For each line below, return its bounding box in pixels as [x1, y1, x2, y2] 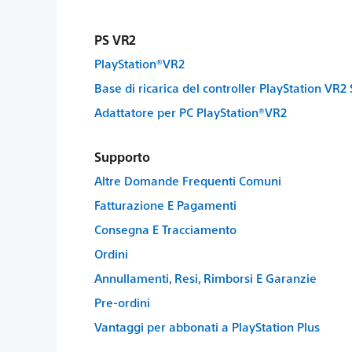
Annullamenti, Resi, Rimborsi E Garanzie [94, 270, 317, 285]
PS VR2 [94, 31, 136, 48]
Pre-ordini [94, 295, 150, 310]
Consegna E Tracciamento [94, 222, 236, 236]
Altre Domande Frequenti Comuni [94, 173, 281, 188]
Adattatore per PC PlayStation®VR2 [94, 104, 287, 119]
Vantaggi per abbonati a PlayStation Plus [94, 319, 320, 334]
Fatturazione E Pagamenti [94, 197, 236, 212]
